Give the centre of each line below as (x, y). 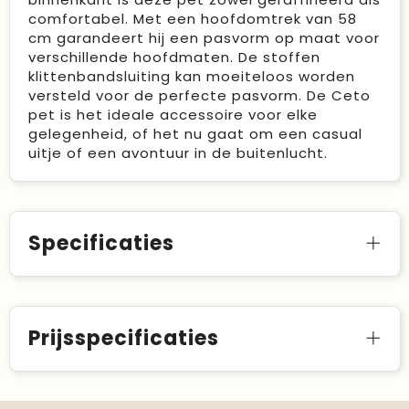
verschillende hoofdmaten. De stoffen (174, 58)
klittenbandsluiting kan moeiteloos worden (191, 77)
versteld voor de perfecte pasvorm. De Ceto (199, 96)
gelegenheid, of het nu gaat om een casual (195, 134)
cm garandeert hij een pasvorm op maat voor (204, 38)
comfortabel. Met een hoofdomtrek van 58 (192, 19)
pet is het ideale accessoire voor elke (173, 115)
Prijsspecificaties (123, 339)
